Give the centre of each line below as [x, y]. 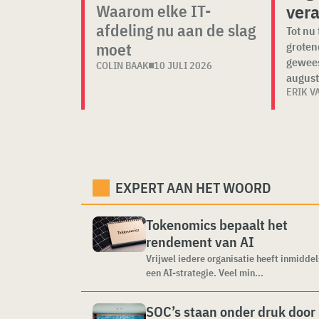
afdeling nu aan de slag [176, 30]
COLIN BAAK [122, 66]
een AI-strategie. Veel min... [205, 273]
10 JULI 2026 [183, 66]
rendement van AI [200, 242]
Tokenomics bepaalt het [217, 225]
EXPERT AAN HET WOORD [193, 188]
